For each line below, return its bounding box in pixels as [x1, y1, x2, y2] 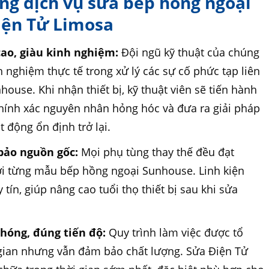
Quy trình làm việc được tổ [106, 225, 244, 240]
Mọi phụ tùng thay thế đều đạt [78, 144, 235, 159]
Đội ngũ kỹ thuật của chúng [118, 45, 260, 60]
